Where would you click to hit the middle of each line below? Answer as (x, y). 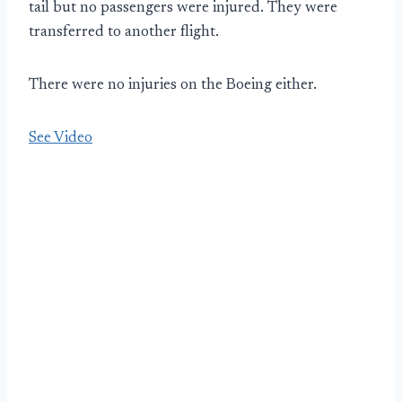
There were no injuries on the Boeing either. (173, 86)
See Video (61, 139)
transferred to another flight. (124, 33)
